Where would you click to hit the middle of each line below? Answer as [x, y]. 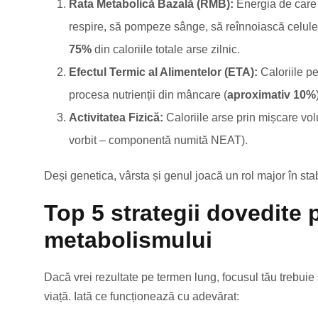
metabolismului [128, 240]
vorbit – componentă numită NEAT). [158, 141]
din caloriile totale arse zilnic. [166, 50]
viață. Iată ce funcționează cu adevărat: [142, 297]
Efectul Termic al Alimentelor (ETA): [163, 72]
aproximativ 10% [272, 95]
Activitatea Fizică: [116, 118]
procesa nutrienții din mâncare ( [148, 95]
